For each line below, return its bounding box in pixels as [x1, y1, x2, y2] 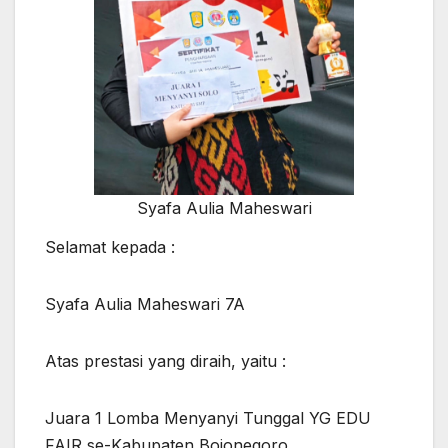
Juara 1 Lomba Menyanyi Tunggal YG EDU [45, 408, 371, 429]
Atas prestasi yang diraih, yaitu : [45, 351, 286, 372]
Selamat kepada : [45, 237, 175, 258]
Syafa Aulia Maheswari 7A [45, 294, 245, 315]
